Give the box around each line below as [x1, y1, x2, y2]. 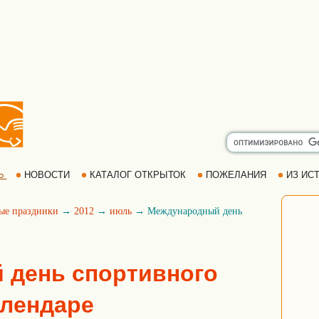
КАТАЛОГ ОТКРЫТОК [86, 169, 189, 180]
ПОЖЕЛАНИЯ [202, 169, 269, 180]
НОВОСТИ [21, 169, 73, 180]
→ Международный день [132, 206, 242, 216]
